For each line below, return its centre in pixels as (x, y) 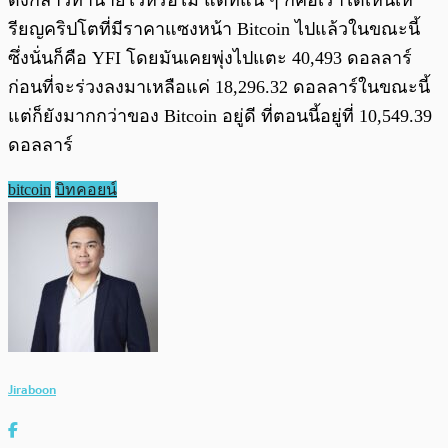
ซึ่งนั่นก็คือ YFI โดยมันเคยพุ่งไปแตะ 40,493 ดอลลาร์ (210, 58)
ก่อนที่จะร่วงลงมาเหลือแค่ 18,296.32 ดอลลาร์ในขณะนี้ (219, 87)
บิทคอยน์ (86, 190)
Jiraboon (32, 389)
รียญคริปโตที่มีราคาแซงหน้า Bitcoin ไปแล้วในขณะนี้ (214, 29)
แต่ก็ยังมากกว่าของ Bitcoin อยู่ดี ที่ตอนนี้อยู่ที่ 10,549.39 (220, 116)
